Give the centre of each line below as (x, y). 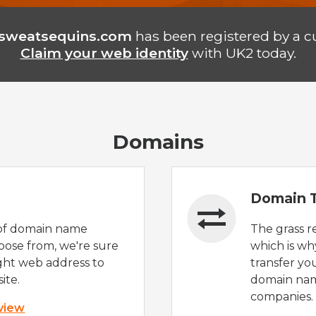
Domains (158, 142)
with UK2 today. (242, 53)
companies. (282, 296)
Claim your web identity (104, 53)
